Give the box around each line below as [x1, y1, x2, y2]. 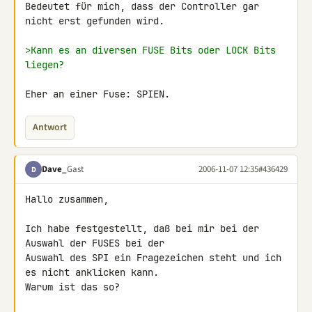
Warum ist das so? [25, 281, 120, 293]
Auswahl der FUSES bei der [25, 237, 170, 249]
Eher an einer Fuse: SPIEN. [25, 88, 170, 100]
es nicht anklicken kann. [25, 266, 159, 279]
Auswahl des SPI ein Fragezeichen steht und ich [25, 251, 281, 264]
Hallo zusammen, [25, 193, 109, 205]
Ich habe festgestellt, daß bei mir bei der [25, 222, 259, 235]
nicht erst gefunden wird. [25, 15, 164, 27]
